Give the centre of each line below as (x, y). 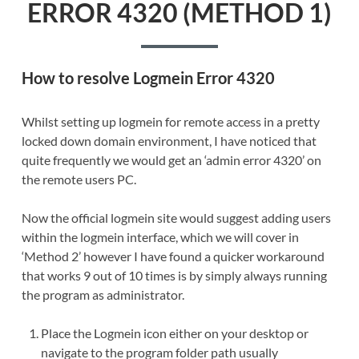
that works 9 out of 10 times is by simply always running (174, 276)
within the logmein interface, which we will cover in (160, 237)
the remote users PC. (79, 179)
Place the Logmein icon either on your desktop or (174, 333)
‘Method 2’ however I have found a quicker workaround (173, 256)
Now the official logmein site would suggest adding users (176, 218)
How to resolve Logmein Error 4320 (149, 78)
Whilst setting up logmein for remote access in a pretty (170, 122)
